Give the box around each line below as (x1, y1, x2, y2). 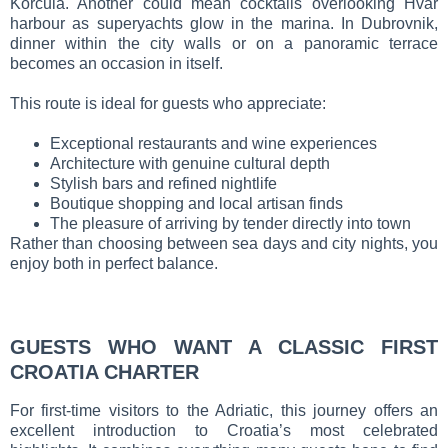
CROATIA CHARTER (10, 360, 199, 383)
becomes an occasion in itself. (10, 54, 223, 72)
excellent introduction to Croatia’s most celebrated (10, 421, 438, 439)
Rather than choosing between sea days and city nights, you (10, 234, 438, 252)
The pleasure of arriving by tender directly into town (50, 214, 411, 232)
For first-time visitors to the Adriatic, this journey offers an (10, 401, 438, 419)
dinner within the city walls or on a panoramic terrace (10, 34, 438, 52)
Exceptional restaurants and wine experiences (50, 134, 377, 152)
